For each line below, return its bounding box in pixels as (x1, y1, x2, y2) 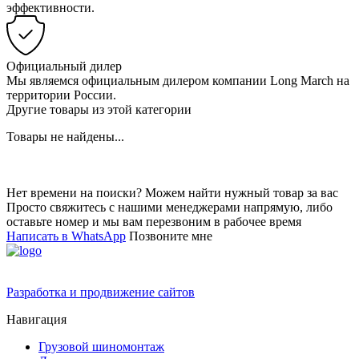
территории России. (6, 88, 116, 103)
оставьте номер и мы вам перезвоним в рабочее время (6, 215, 301, 229)
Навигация (6, 313, 67, 327)
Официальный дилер (6, 59, 122, 74)
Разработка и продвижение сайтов (6, 285, 195, 300)
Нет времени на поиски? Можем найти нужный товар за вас (6, 186, 338, 200)
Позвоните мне (129, 229, 212, 244)
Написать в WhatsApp (6, 229, 126, 244)
